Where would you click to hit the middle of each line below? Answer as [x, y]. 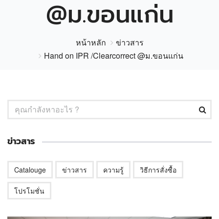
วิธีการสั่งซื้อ [158, 170]
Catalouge [30, 170]
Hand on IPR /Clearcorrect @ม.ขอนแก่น [113, 56]
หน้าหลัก [91, 43]
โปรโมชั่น [29, 191]
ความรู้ [113, 170]
